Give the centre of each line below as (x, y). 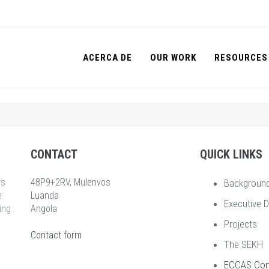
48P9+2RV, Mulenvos (70, 182)
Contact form (56, 235)
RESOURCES (241, 58)
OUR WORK (173, 58)
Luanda (44, 195)
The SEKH (244, 244)
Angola (44, 209)
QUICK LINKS (231, 154)
